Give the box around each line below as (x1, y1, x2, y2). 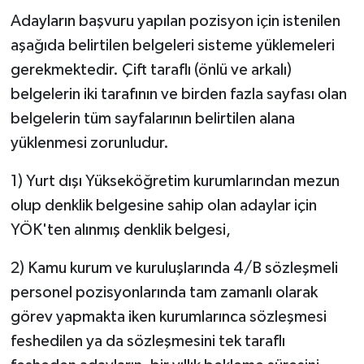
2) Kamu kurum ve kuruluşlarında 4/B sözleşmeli (10, 259, 338, 276)
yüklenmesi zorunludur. (10, 134, 169, 151)
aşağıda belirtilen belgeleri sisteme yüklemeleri (10, 37, 335, 54)
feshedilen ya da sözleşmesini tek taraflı (10, 332, 285, 349)
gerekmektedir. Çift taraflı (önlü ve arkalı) (10, 61, 292, 78)
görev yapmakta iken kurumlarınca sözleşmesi (10, 308, 327, 325)
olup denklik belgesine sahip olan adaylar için (10, 197, 317, 214)
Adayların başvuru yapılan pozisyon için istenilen (10, 12, 340, 29)
